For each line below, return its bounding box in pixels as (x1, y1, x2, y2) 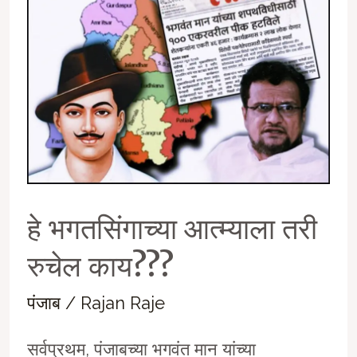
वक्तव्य (25, 85, 68, 107)
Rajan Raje (80, 292, 165, 313)
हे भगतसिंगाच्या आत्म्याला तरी (26, 210, 317, 247)
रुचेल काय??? (26, 247, 174, 284)
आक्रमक (25, 53, 84, 75)
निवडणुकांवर (25, 22, 104, 43)
